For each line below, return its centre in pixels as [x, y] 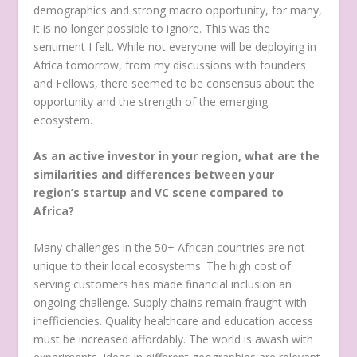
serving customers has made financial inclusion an [163, 284]
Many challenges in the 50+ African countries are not [170, 247]
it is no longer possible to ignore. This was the [152, 29]
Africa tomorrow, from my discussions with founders [170, 65]
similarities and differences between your [154, 175]
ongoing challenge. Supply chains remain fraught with [171, 302]
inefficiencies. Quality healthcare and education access [174, 320]
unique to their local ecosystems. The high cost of [163, 265]
